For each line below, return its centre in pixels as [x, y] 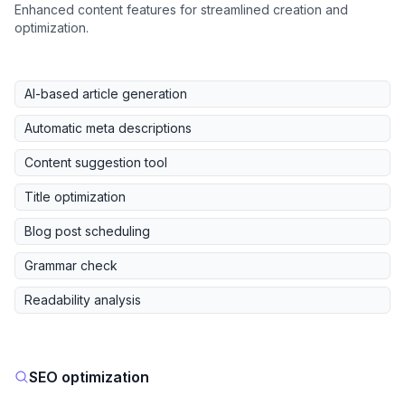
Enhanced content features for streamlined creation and [181, 9]
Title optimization [75, 197]
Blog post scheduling [87, 231]
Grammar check [71, 265]
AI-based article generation [106, 94]
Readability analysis [83, 300]
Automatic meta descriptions [108, 128]
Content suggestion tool [96, 162]
